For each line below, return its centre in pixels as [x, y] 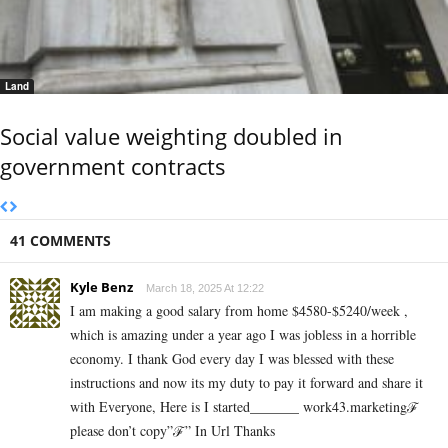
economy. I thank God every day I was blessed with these [232, 358]
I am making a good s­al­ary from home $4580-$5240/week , [239, 310]
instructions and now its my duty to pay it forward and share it [246, 382]
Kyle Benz [101, 286]
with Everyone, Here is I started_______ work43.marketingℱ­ [244, 406]
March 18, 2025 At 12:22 [205, 287]
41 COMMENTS [60, 240]
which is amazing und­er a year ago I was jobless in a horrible [243, 334]
